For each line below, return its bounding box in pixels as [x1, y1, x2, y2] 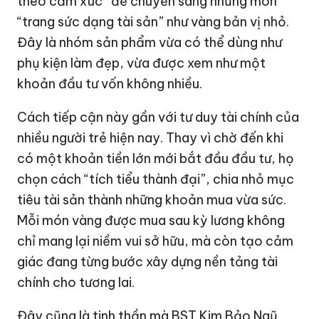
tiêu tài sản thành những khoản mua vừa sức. [17, 191, 287, 208]
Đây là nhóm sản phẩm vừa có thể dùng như [17, 33, 283, 51]
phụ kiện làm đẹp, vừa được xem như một [17, 54, 266, 71]
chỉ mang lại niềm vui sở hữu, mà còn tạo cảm [17, 232, 294, 249]
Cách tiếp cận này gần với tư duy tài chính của [17, 108, 300, 125]
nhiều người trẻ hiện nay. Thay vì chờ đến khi [17, 129, 284, 146]
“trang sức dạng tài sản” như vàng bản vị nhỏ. [17, 13, 290, 30]
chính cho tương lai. [17, 273, 135, 291]
